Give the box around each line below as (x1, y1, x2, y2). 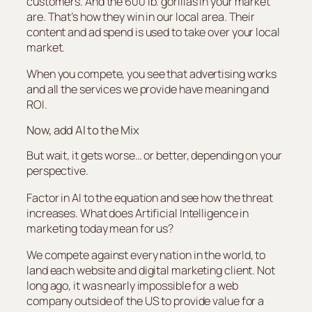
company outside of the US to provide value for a (26, 292, 265, 309)
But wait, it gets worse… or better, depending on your (26, 148, 282, 164)
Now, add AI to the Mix (26, 121, 139, 138)
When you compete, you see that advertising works (26, 65, 277, 81)
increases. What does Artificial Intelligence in (26, 205, 249, 221)
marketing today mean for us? (26, 220, 174, 236)
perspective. (26, 163, 88, 179)
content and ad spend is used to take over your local (26, 24, 280, 40)
